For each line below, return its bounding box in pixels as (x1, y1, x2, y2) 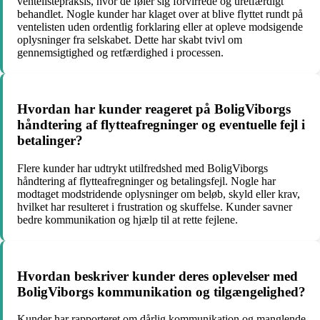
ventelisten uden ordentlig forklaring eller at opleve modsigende (17, 21, 303, 34)
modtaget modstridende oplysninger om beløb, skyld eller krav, (17, 187, 300, 200)
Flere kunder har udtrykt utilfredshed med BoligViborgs (17, 161, 268, 174)
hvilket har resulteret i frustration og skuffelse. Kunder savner (17, 200, 292, 213)
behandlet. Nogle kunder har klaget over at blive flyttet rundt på (17, 8, 303, 21)
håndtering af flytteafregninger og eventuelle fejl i (17, 117, 305, 133)
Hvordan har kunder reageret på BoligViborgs (17, 101, 291, 117)
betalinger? (17, 133, 83, 149)
